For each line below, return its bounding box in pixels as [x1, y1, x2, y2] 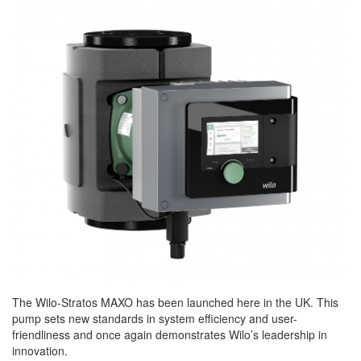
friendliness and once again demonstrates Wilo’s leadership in [12, 326, 327, 342]
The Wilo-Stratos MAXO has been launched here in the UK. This [12, 293, 338, 310]
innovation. [12, 342, 68, 359]
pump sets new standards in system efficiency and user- [12, 309, 297, 326]
